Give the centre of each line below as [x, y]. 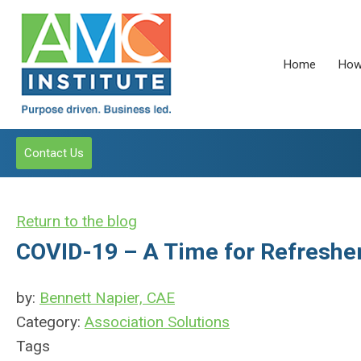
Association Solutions [157, 322]
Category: [50, 322]
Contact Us [54, 153]
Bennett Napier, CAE [107, 298]
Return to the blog [77, 221]
